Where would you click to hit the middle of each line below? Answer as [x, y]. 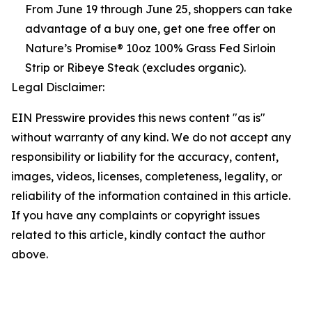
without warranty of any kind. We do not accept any [151, 137]
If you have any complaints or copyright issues [135, 215]
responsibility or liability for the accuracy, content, [145, 157]
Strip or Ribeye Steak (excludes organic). [135, 68]
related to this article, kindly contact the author [138, 235]
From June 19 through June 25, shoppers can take [159, 9]
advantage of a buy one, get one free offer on [150, 29]
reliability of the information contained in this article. [151, 196]
